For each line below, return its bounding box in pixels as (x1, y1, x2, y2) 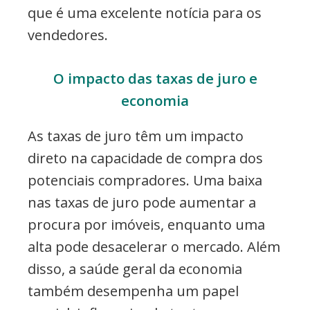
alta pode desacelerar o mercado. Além (28, 237, 280, 256)
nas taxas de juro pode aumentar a (28, 192, 256, 212)
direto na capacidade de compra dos (28, 148, 263, 167)
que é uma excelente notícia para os (28, 3, 262, 22)
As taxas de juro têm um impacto (28, 126, 244, 145)
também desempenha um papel (28, 281, 239, 300)
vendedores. (28, 25, 108, 44)
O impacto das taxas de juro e (53, 68, 257, 88)
